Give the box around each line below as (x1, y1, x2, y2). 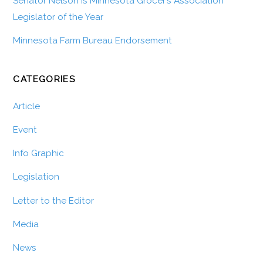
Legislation (13, 171, 60, 183)
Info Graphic (13, 148, 65, 159)
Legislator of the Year (13, 12, 104, 23)
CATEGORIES (13, 74, 76, 85)
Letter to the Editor (13, 195, 95, 206)
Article (13, 100, 41, 112)
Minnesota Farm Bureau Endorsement (13, 35, 173, 46)
